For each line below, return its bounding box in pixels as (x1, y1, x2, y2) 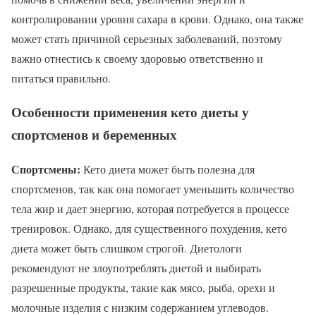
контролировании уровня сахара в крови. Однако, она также (11, 11, 303, 26)
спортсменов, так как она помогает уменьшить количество (11, 181, 294, 197)
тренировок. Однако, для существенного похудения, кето (11, 221, 287, 236)
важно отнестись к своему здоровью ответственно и (11, 50, 263, 66)
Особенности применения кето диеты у (11, 102, 249, 122)
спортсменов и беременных (11, 125, 177, 145)
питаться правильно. (11, 70, 111, 85)
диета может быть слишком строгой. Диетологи (11, 241, 242, 256)
